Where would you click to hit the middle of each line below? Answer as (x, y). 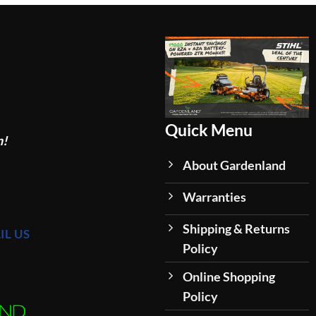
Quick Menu (208, 130)
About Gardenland (234, 165)
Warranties (214, 197)
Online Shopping (229, 276)
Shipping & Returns (236, 229)
